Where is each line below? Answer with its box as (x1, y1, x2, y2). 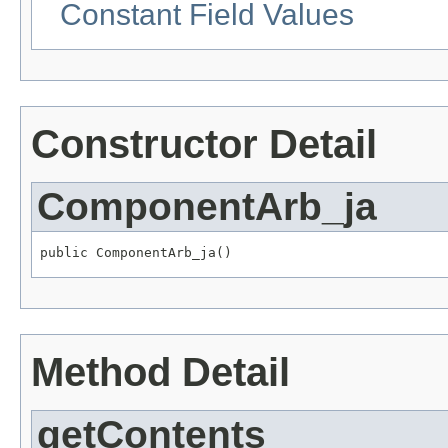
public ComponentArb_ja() (40, 244, 232, 260)
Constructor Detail (31, 121, 377, 166)
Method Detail (31, 350, 290, 395)
